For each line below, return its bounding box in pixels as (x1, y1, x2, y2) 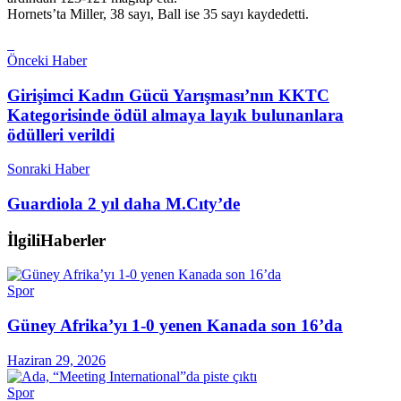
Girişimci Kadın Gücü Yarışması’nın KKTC (7, 85, 329, 105)
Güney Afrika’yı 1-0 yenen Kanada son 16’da (7, 316, 343, 336)
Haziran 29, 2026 (7, 352, 106, 368)
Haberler (40, 230, 106, 250)
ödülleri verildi (7, 124, 115, 144)
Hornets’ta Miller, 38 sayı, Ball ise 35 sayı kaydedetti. (7, 5, 309, 21)
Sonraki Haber (7, 161, 90, 177)
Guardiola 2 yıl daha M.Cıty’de (7, 194, 240, 214)
